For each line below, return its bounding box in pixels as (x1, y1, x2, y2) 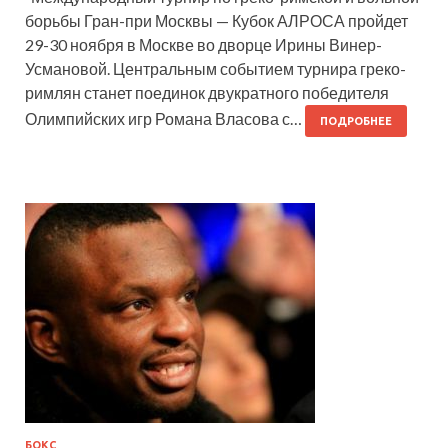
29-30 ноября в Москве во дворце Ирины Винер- (25, 34, 382, 54)
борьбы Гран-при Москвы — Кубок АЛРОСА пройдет (25, 10, 408, 30)
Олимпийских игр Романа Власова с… (25, 108, 305, 128)
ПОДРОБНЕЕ (320, 114, 392, 127)
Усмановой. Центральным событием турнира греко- (25, 58, 406, 78)
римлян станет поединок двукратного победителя (25, 82, 389, 102)
